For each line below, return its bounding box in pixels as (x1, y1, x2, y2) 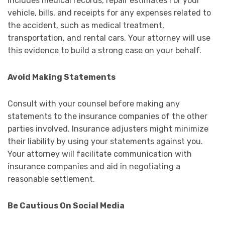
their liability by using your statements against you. (8, 137, 203, 147)
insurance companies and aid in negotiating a (8, 162, 180, 172)
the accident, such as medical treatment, (8, 21, 164, 31)
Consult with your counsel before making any (8, 99, 180, 109)
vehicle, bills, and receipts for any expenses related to (8, 8, 211, 18)
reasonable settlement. (8, 174, 95, 184)
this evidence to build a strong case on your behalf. (8, 46, 201, 56)
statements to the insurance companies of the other (8, 111, 207, 122)
